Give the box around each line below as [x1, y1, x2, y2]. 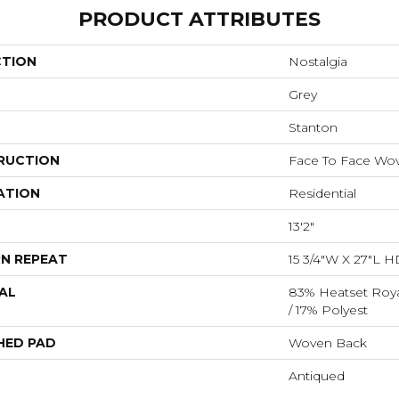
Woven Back [289, 334, 367, 351]
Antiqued [289, 367, 345, 384]
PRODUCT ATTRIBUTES [78, 6, 321, 31]
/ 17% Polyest [289, 301, 368, 318]
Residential [289, 184, 356, 201]
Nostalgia [289, 53, 347, 69]
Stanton [289, 118, 338, 135]
